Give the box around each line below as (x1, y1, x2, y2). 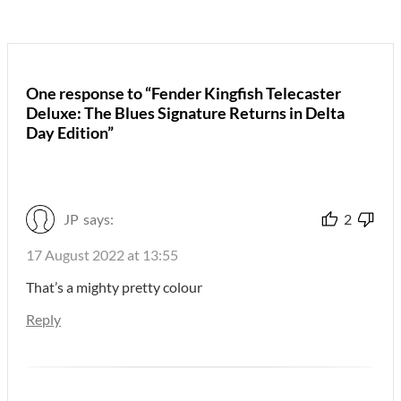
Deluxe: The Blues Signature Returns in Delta (26, 103, 345, 124)
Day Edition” (26, 123, 114, 143)
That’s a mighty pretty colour (26, 278, 202, 296)
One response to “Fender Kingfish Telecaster (26, 83, 341, 104)
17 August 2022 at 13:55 (26, 246, 178, 264)
